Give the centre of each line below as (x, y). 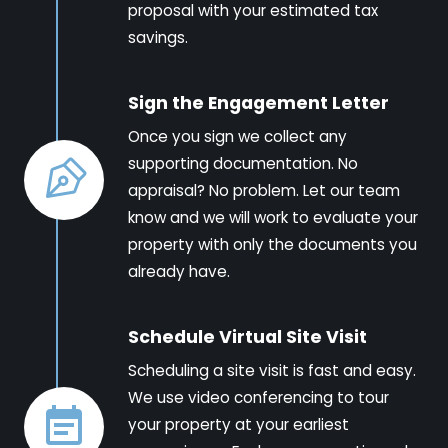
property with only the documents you (272, 244)
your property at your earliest (238, 424)
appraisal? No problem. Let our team (264, 190)
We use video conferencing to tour (258, 397)
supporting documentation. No (243, 163)
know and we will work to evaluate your (273, 217)
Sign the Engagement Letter (258, 102)
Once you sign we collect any (237, 136)
